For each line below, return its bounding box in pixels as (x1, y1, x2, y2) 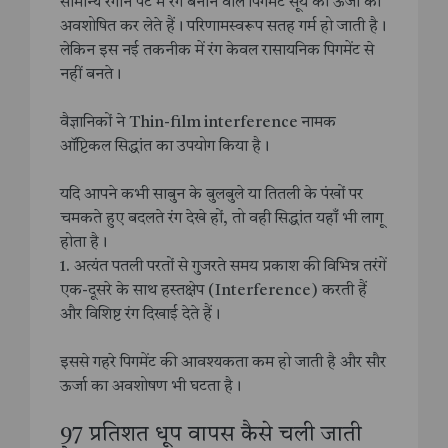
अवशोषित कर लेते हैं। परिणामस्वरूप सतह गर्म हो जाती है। (60, 19, 386, 36)
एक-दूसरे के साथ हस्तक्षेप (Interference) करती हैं (60, 283, 367, 300)
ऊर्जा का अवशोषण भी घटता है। (60, 379, 241, 396)
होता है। (60, 235, 107, 252)
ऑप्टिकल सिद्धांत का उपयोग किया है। (60, 139, 269, 156)
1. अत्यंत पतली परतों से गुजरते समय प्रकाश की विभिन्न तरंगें (60, 259, 386, 276)
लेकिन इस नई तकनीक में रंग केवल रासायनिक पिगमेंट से (60, 43, 374, 60)
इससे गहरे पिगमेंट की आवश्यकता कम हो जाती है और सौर (60, 355, 386, 372)
